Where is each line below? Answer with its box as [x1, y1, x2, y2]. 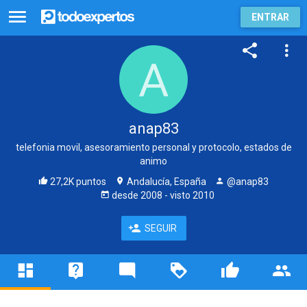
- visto [162, 190, 193, 201]
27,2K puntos [48, 176, 106, 187]
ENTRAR [251, 12, 289, 23]
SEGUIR [144, 223, 177, 234]
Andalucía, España [125, 176, 206, 187]
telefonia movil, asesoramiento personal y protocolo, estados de [15, 142, 292, 153]
